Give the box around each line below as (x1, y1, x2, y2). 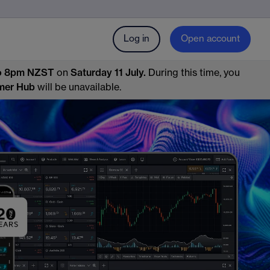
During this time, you (148, 68, 240, 78)
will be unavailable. (35, 83, 121, 92)
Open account (181, 34, 240, 43)
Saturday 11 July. (71, 68, 148, 78)
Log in (124, 34, 149, 43)
